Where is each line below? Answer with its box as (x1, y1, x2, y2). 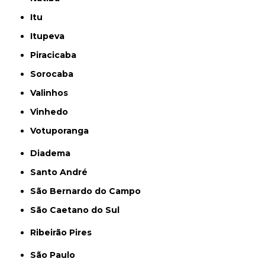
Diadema (37, 148, 71, 159)
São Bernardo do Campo (36, 186, 141, 196)
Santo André (36, 167, 88, 177)
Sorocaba (36, 69, 74, 79)
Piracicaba (36, 50, 77, 60)
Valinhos (35, 88, 69, 98)
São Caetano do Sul (36, 205, 120, 215)
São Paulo (36, 250, 76, 260)
